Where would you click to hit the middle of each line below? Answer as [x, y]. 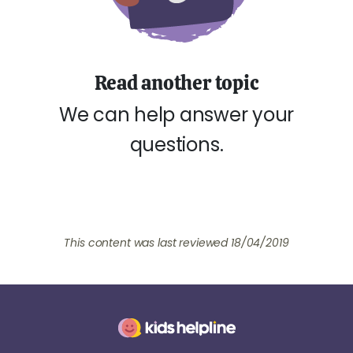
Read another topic [176, 83]
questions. [176, 145]
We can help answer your [176, 115]
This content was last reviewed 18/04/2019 [176, 243]
